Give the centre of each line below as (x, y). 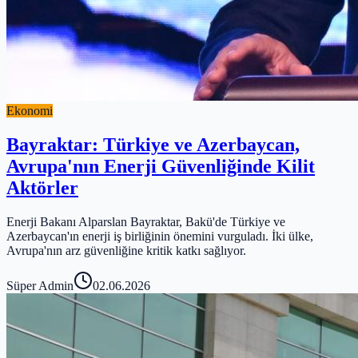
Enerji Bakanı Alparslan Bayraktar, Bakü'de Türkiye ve (146, 221)
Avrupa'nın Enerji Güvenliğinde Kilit (161, 166)
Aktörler (42, 187)
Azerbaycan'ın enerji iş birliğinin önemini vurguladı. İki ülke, (160, 236)
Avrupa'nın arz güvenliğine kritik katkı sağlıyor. (126, 250)
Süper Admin (40, 285)
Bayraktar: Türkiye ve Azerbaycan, (153, 144)
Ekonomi (30, 110)
